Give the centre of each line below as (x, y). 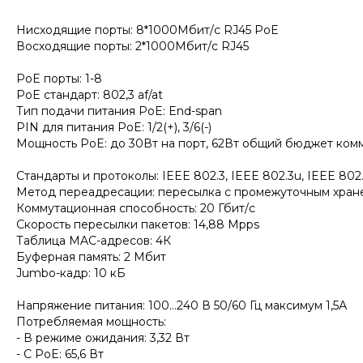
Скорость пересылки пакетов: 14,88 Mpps (138, 225)
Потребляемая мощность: (91, 322)
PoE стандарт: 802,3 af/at (90, 95)
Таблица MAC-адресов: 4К (94, 241)
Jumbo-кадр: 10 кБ (71, 273)
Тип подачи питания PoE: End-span (119, 111)
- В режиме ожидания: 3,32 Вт (103, 338)
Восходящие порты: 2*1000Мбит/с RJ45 (132, 47)
